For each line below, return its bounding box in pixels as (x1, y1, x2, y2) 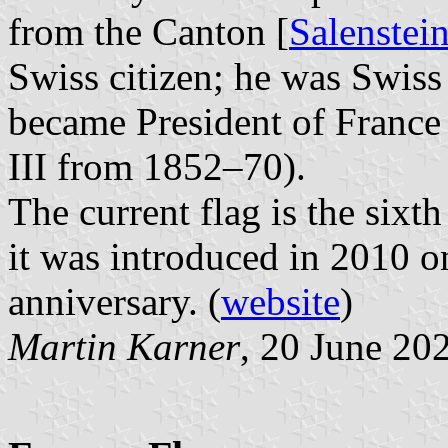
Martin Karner (8, 324, 240, 368)
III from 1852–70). (8, 144, 306, 188)
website (221, 279, 340, 323)
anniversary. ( (8, 279, 221, 323)
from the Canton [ (8, 9, 289, 53)
